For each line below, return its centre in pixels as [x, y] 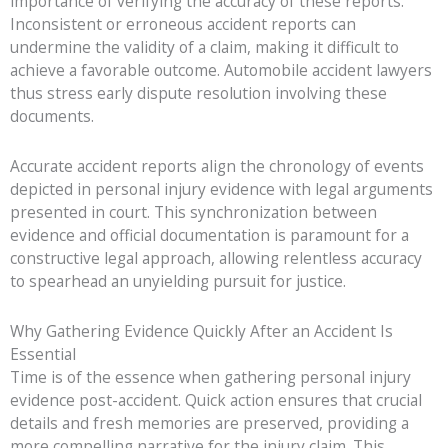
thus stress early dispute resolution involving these [198, 93]
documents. [52, 116]
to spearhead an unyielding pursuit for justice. [178, 281]
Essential [43, 354]
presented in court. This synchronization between [193, 212]
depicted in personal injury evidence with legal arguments [221, 189]
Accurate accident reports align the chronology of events [217, 166]
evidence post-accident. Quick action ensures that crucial [216, 400]
